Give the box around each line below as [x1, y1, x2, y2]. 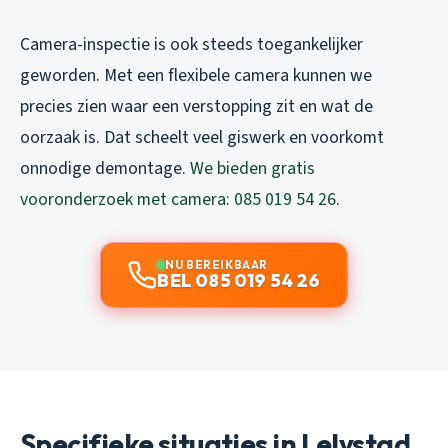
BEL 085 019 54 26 [157, 269, 321, 293]
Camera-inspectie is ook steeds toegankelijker [20, 32, 363, 58]
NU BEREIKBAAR [165, 257, 268, 273]
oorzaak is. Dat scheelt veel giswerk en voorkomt [20, 125, 384, 151]
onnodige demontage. [20, 156, 190, 182]
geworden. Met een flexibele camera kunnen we [20, 63, 372, 89]
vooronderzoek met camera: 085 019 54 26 [20, 187, 336, 213]
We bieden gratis [190, 156, 315, 182]
